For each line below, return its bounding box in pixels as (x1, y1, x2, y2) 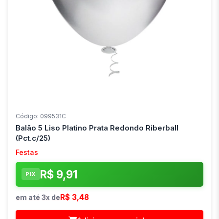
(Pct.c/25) (16, 133, 50, 143)
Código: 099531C (16, 112, 66, 120)
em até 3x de (16, 193, 60, 201)
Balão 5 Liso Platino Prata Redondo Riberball (16, 123, 178, 132)
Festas (16, 148, 38, 156)
